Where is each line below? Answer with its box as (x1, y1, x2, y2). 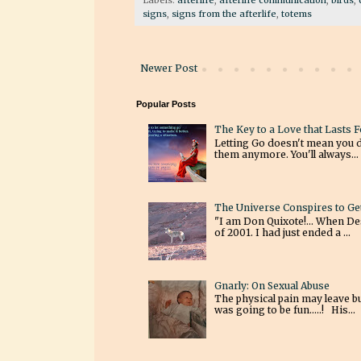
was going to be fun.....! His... (214, 304, 355, 317)
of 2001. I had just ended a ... (214, 226, 351, 239)
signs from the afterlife (172, 7, 276, 19)
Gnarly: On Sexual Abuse (214, 279, 330, 292)
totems (281, 7, 312, 19)
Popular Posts (136, 98, 196, 109)
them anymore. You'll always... (214, 147, 359, 160)
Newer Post (140, 61, 197, 74)
